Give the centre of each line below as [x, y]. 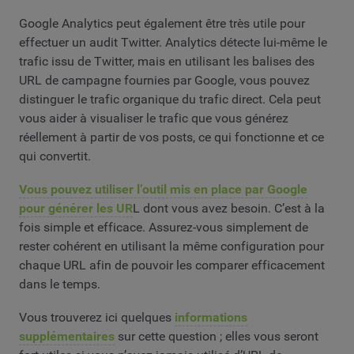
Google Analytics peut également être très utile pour [162, 24]
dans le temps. [60, 284]
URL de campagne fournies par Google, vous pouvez [164, 81]
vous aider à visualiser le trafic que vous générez [154, 119]
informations [211, 317]
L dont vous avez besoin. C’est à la [229, 208]
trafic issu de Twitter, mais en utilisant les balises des [167, 62]
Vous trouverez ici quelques [97, 317]
